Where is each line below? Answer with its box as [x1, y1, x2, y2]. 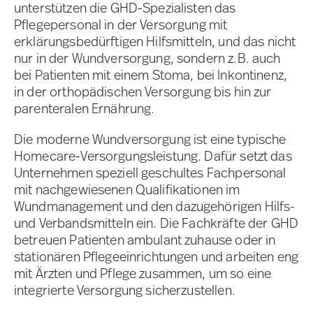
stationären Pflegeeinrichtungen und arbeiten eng [14, 247, 299, 266]
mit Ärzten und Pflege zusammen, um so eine [14, 264, 272, 283]
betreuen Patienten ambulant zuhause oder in [14, 231, 276, 249]
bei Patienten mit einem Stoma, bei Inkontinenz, [14, 66, 288, 85]
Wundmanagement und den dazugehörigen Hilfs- [14, 197, 296, 216]
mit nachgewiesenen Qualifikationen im [14, 180, 240, 199]
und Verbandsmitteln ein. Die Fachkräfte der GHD [14, 214, 299, 233]
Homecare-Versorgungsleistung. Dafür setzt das [14, 147, 292, 166]
